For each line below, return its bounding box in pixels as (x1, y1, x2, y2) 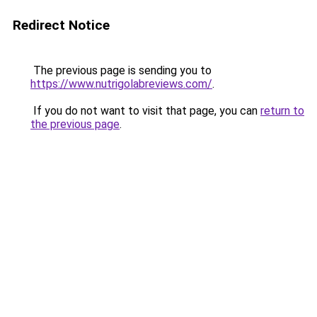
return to (260, 104, 304, 117)
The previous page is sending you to (30, 64, 212, 77)
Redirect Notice (13, 17, 110, 33)
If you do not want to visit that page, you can (30, 104, 260, 117)
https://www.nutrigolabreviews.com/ (30, 77, 212, 91)
